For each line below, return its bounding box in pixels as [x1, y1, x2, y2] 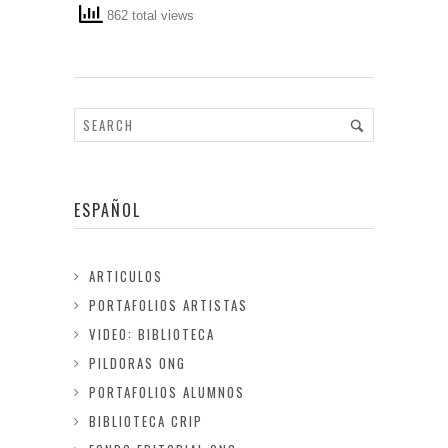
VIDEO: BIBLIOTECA [89, 324, 215, 344]
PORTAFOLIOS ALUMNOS [89, 382, 245, 402]
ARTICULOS [89, 266, 163, 286]
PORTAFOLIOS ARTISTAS [89, 295, 248, 315]
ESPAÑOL [74, 198, 141, 222]
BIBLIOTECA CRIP [89, 411, 203, 431]
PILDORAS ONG [89, 353, 186, 373]
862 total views [103, 8, 194, 24]
